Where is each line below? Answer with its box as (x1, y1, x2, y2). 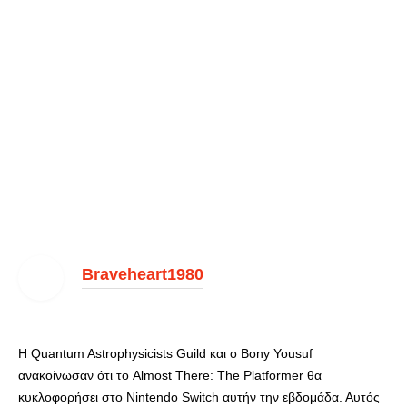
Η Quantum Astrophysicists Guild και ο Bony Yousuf (18, 345, 313, 361)
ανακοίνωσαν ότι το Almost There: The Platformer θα (18, 367, 322, 382)
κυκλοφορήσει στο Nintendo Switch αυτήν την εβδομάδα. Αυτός (18, 389, 380, 404)
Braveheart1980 (82, 264, 203, 283)
